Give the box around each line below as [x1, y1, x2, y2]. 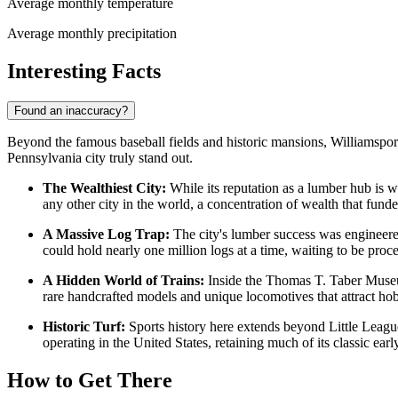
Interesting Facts [7, 59, 161, 83]
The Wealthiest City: [43, 179, 166, 195]
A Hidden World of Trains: [43, 272, 204, 288]
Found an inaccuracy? [14, 103, 128, 117]
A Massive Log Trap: [43, 226, 170, 242]
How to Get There [7, 368, 172, 392]
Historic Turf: [43, 318, 125, 334]
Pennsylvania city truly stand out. [7, 149, 193, 165]
